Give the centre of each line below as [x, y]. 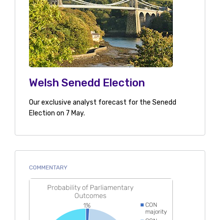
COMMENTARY [48, 167]
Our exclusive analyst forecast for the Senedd [102, 102]
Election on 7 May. [57, 113]
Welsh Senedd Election [87, 83]
